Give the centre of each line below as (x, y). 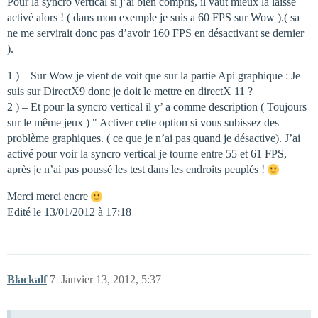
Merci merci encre (49, 196)
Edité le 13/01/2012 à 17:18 (69, 212)
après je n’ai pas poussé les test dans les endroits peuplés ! (137, 169)
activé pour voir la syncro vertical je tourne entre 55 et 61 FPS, (147, 153)
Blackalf (27, 279)
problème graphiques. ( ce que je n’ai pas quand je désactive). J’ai (154, 138)
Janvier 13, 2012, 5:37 (111, 279)
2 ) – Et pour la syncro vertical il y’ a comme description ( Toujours (157, 106)
